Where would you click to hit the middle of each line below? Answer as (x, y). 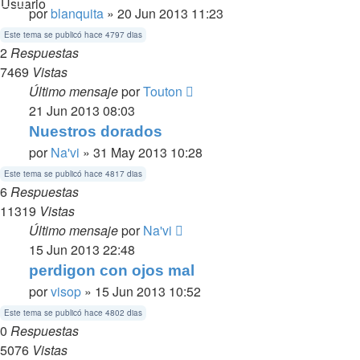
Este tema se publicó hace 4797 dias (73, 35)
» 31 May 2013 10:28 (141, 153)
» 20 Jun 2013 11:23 (164, 14)
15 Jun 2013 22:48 (82, 250)
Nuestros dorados (96, 132)
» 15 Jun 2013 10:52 (141, 292)
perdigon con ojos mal (112, 271)
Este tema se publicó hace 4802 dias (73, 313)
